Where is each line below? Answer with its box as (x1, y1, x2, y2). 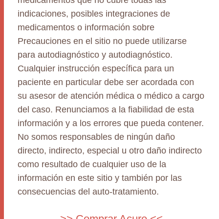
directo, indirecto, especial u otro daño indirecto (18, 146, 202, 155)
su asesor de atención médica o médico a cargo (18, 91, 204, 101)
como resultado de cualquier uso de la (18, 159, 166, 169)
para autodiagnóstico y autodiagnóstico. (18, 50, 173, 60)
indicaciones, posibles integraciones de (18, 9, 170, 19)
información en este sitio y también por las (18, 173, 182, 183)
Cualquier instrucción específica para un (18, 64, 174, 73)
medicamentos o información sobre (18, 22, 154, 32)
